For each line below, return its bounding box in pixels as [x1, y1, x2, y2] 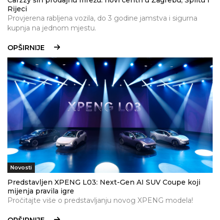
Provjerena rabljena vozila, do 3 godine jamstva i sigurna [7, 14, 197, 23]
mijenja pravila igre [7, 187, 74, 196]
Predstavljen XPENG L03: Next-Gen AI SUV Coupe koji [7, 178, 200, 187]
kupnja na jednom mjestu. [7, 24, 96, 33]
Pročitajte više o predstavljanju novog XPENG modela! [7, 196, 193, 205]
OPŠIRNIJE [7, 43, 45, 53]
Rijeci [7, 4, 27, 14]
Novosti [10, 164, 32, 171]
